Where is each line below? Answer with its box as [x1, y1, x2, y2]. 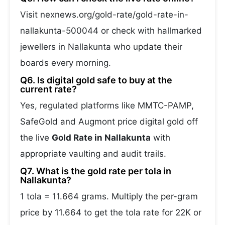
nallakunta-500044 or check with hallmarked [20, 26, 202, 36]
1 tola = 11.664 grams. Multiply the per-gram [20, 191, 198, 201]
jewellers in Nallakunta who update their [20, 42, 182, 52]
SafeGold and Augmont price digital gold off [20, 117, 198, 127]
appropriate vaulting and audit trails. [20, 149, 166, 159]
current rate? [20, 84, 77, 94]
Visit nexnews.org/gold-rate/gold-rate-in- [20, 10, 188, 20]
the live [20, 133, 52, 143]
